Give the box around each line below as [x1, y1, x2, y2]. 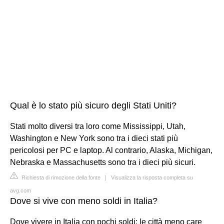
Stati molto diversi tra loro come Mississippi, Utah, [10, 121, 185, 130]
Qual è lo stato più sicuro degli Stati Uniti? [10, 100, 176, 110]
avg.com [10, 187, 31, 193]
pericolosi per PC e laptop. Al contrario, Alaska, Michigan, [10, 145, 212, 154]
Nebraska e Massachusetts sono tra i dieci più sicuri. [10, 157, 195, 166]
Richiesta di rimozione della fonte [20, 174, 100, 180]
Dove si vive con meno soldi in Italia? [10, 195, 157, 206]
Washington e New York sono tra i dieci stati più [10, 133, 178, 142]
